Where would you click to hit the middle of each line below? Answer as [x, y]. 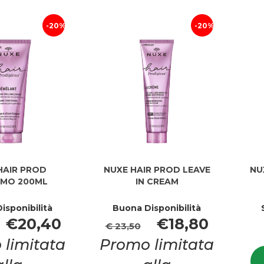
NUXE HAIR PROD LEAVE [157, 170]
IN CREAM [157, 181]
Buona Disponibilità [157, 208]
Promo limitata [157, 245]
